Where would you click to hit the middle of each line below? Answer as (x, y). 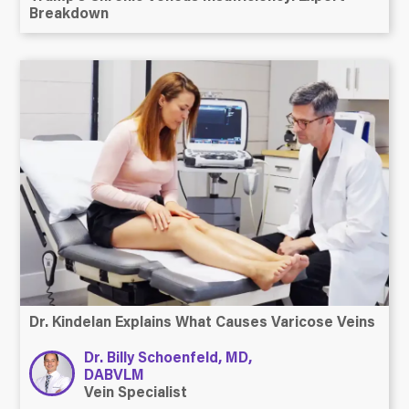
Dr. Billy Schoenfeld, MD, (168, 358)
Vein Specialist (136, 393)
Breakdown (69, 14)
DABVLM (115, 376)
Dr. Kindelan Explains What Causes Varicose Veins (203, 323)
